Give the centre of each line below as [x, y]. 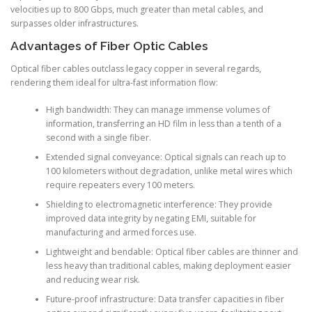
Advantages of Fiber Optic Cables [109, 46]
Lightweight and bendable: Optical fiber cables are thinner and [172, 251]
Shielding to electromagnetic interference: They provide [159, 204]
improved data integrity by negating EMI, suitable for [151, 218]
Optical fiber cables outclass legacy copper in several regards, [136, 69]
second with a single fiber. [98, 137]
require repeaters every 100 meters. [120, 185]
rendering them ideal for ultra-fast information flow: [114, 83]
